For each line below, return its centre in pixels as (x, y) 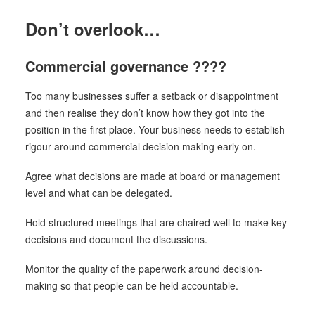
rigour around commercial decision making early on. (141, 146)
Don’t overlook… (93, 29)
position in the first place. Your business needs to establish (155, 129)
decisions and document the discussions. (116, 239)
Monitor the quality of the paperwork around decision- (144, 269)
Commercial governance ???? (126, 66)
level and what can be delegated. (99, 193)
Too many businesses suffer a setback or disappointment (152, 96)
